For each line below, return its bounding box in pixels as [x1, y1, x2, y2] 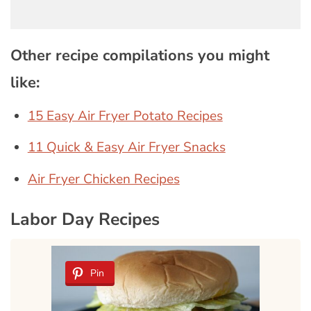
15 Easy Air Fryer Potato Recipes [27, 106, 223, 125]
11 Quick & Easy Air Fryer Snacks [27, 138, 226, 157]
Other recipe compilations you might [10, 44, 269, 66]
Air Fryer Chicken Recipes [27, 169, 180, 188]
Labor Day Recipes [10, 207, 160, 231]
